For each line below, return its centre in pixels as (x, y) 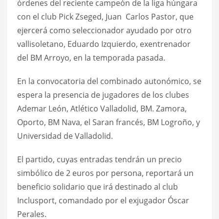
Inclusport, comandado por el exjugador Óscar (103, 200)
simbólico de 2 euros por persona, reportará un (105, 173)
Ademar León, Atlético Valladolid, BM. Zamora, (102, 108)
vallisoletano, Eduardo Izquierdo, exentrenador (104, 44)
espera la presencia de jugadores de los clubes (103, 95)
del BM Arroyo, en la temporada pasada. (91, 57)
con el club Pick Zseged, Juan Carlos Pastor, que (105, 16)
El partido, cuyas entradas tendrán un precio (99, 159)
